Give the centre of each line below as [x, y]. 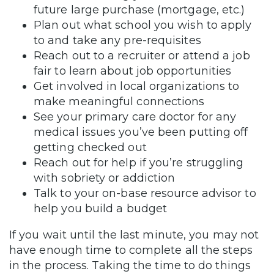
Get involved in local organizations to [137, 86]
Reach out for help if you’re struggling [139, 162]
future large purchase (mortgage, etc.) [139, 9]
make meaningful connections [119, 101]
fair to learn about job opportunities [133, 71]
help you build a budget [101, 208]
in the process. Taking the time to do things [130, 265]
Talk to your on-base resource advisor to [145, 193]
